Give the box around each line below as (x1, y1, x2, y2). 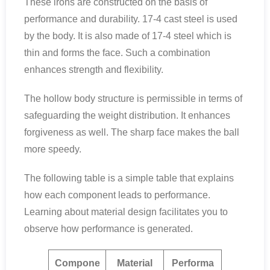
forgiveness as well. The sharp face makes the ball (24, 127, 239, 137)
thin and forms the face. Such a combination (24, 47, 210, 58)
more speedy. (24, 143, 81, 154)
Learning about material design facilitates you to (24, 206, 228, 217)
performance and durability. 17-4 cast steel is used (24, 13, 237, 24)
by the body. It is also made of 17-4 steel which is (24, 30, 231, 41)
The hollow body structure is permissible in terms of (24, 93, 242, 104)
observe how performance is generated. (24, 223, 193, 234)
